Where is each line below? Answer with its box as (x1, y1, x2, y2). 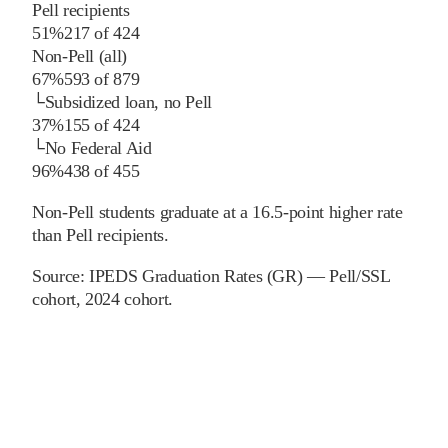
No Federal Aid (44, 138, 152, 159)
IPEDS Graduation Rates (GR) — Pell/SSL (89, 266, 390, 287)
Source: (32, 266, 90, 287)
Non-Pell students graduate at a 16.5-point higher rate (32, 202, 403, 223)
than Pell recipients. (32, 225, 169, 246)
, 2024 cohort (75, 289, 169, 310)
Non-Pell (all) (32, 46, 127, 67)
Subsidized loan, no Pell (44, 92, 213, 113)
